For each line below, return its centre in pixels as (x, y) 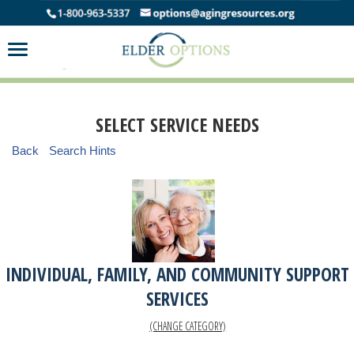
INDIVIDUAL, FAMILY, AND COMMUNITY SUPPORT (177, 275)
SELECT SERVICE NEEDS (177, 125)
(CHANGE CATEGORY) (188, 326)
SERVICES (177, 299)
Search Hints (82, 150)
